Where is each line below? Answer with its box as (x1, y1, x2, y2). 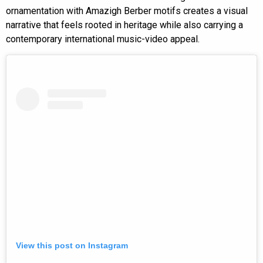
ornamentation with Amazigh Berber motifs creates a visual (6, 5, 248, 16)
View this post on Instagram (16, 240, 128, 250)
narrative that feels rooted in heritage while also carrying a (6, 19, 243, 31)
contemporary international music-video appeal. (6, 33, 200, 45)
